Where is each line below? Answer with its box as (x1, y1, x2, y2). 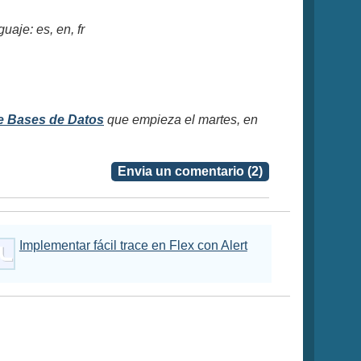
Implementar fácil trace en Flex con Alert (19, 238, 247, 252)
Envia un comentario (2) (118, 164, 263, 178)
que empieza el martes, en (104, 112, 258, 127)
